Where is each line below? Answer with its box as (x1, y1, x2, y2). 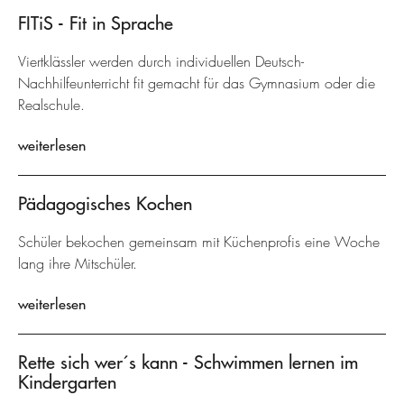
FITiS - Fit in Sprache (18, 12, 173, 34)
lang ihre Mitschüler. (18, 254, 137, 273)
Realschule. (18, 96, 85, 115)
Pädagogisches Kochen (18, 192, 192, 215)
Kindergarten (18, 371, 116, 393)
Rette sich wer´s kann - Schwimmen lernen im (18, 351, 358, 373)
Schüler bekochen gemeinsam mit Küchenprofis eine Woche (18, 233, 380, 252)
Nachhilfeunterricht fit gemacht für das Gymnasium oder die (18, 74, 375, 93)
